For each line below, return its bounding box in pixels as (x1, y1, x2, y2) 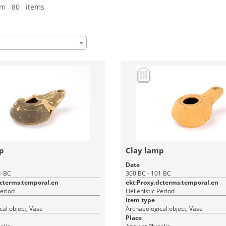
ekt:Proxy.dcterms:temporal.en (125, 178, 218, 187)
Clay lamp (125, 145, 164, 155)
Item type (125, 196, 155, 204)
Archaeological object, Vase (125, 204, 203, 213)
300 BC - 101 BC (125, 169, 171, 178)
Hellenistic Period (125, 187, 175, 195)
